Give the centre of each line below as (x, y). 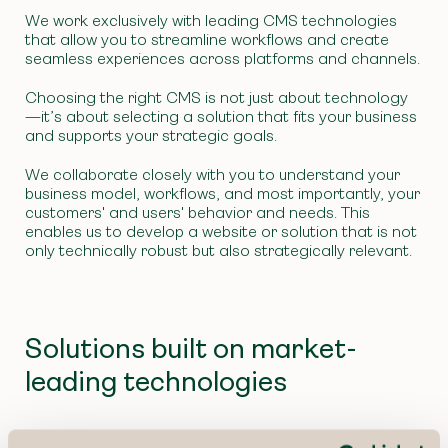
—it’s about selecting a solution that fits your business (221, 116)
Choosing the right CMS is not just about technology (216, 97)
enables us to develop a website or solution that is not (221, 231)
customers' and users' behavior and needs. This (197, 212)
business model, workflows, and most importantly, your (222, 193)
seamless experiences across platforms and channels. (222, 58)
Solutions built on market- (191, 348)
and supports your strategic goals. (151, 135)
